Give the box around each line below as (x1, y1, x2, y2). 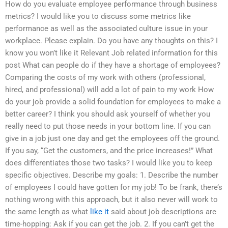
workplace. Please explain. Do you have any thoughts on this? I (5, 36, 218, 45)
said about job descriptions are (109, 207, 216, 216)
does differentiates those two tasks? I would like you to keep (5, 158, 212, 167)
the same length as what (5, 207, 90, 216)
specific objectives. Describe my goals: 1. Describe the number (5, 170, 218, 180)
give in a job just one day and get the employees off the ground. (5, 133, 220, 143)
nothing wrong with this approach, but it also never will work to (5, 194, 218, 204)
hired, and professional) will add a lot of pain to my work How (5, 84, 214, 94)
